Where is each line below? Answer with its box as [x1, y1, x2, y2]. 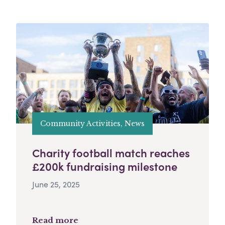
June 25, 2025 [32, 178, 80, 190]
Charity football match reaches [32, 145, 190, 161]
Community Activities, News [40, 119, 145, 128]
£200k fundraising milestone [32, 158, 177, 175]
